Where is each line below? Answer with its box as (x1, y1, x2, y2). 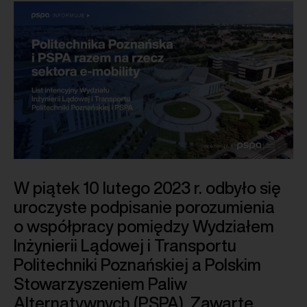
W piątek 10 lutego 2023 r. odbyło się (14, 179, 281, 196)
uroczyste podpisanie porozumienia (14, 198, 275, 215)
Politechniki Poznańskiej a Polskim (14, 256, 261, 273)
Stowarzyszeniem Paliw (14, 275, 187, 292)
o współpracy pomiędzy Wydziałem (14, 217, 274, 234)
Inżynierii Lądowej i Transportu (14, 236, 236, 254)
